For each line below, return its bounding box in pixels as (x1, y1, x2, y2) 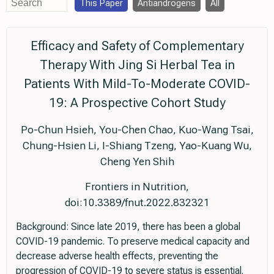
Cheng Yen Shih (100, 155, 174, 168)
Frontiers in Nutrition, (85, 180, 189, 193)
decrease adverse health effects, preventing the (16, 250, 218, 262)
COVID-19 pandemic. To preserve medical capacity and (16, 235, 250, 247)
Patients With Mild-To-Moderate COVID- (24, 76, 250, 91)
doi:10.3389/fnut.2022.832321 (64, 196, 210, 209)
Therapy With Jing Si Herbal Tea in (39, 57, 235, 72)
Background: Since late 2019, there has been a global (16, 220, 240, 232)
